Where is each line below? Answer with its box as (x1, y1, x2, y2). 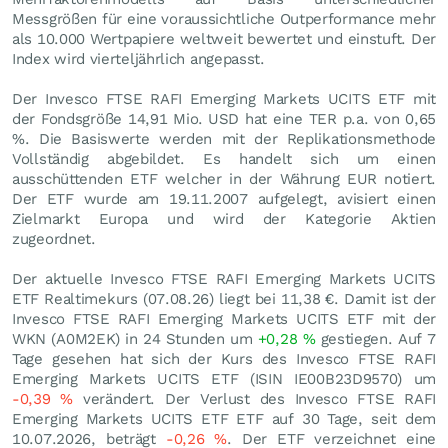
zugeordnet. (12, 230, 96, 248)
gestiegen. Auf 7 (315, 330, 437, 348)
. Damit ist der (334, 290, 437, 308)
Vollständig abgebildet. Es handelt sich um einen (12, 150, 436, 168)
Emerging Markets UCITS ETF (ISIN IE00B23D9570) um (12, 370, 436, 388)
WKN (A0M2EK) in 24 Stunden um (12, 330, 258, 348)
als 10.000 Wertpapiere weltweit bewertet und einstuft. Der (12, 30, 436, 48)
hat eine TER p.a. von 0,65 (239, 110, 436, 128)
